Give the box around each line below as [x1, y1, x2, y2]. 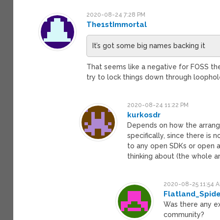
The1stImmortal [86, 20, 147, 29]
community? [164, 210, 205, 219]
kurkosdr [127, 110, 161, 119]
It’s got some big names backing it [92, 41, 206, 50]
